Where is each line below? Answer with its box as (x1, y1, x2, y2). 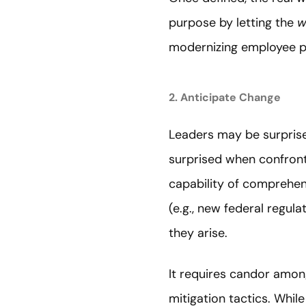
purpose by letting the (169, 14, 297, 31)
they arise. (169, 224, 227, 241)
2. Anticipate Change (169, 89, 281, 105)
